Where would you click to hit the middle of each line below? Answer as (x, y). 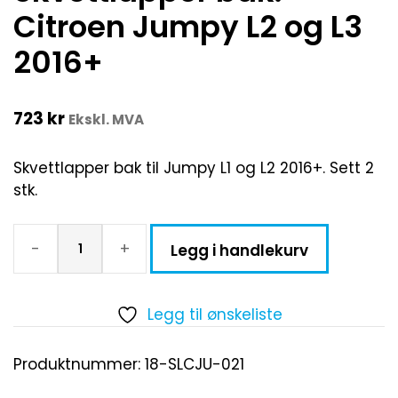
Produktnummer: (79, 365)
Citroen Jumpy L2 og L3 (188, 27)
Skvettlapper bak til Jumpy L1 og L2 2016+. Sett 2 (194, 167)
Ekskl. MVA (106, 120)
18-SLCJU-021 (195, 365)
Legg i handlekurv (239, 251)
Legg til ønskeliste (215, 315)
